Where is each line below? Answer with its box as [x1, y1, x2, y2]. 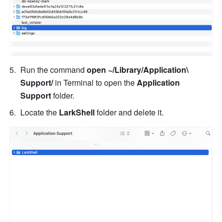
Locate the [20, 106, 59, 118]
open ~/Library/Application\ [87, 63, 189, 75]
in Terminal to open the [53, 76, 137, 88]
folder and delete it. [95, 106, 166, 118]
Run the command [20, 63, 87, 75]
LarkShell [59, 106, 95, 118]
